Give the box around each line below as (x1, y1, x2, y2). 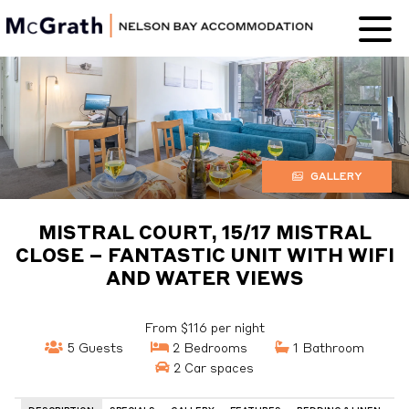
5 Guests (63, 341, 123, 355)
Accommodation (67, 71, 253, 94)
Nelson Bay (96, 46, 224, 68)
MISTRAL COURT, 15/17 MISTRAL (37, 224, 372, 244)
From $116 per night (144, 321, 265, 335)
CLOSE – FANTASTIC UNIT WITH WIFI (15, 246, 394, 267)
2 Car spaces (170, 362, 254, 375)
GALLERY (307, 173, 362, 183)
